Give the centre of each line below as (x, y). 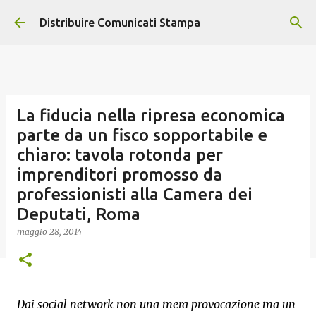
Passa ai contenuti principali (158, 18)
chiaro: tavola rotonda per (120, 155)
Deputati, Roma (79, 214)
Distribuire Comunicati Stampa (120, 23)
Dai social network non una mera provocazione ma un (156, 304)
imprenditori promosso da (120, 175)
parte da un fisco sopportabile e (142, 135)
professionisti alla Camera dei (135, 194)
